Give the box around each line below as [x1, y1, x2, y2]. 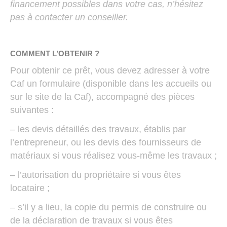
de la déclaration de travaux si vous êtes [10, 215, 173, 225]
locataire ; [10, 183, 50, 193]
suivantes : [10, 105, 54, 115]
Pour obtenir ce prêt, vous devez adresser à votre [10, 65, 210, 75]
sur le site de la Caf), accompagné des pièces [10, 92, 195, 102]
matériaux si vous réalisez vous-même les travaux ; [10, 150, 217, 161]
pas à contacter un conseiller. [10, 12, 128, 22]
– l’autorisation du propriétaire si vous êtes [10, 170, 181, 180]
